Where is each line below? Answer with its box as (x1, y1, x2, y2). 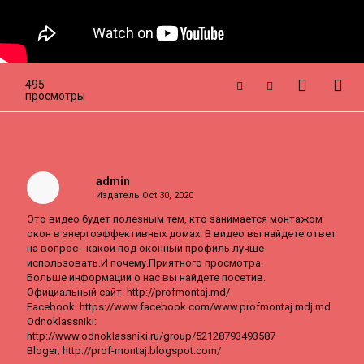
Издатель (95, 190, 142, 201)
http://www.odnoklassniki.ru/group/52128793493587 (27, 330, 275, 342)
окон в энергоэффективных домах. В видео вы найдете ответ (27, 227, 336, 240)
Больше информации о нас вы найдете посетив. (27, 271, 266, 284)
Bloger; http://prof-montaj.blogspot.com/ (27, 344, 221, 357)
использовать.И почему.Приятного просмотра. (27, 257, 263, 269)
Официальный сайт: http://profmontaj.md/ (27, 286, 230, 298)
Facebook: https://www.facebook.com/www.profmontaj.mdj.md (27, 301, 331, 313)
